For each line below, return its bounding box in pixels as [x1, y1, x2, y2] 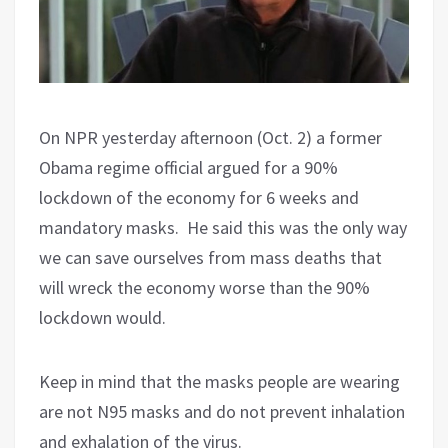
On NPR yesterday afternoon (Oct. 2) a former [39, 125, 382, 149]
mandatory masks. [39, 215, 179, 239]
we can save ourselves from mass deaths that [39, 245, 382, 269]
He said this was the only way [187, 215, 407, 239]
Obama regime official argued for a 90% [39, 155, 338, 179]
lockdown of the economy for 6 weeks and [39, 185, 359, 209]
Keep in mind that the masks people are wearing [39, 369, 400, 393]
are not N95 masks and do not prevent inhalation [39, 399, 405, 423]
